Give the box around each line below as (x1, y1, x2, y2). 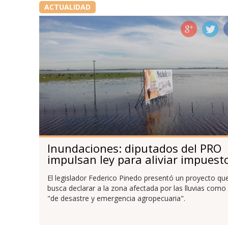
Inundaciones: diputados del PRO (47, 140, 221, 156)
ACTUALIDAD (44, 2, 91, 12)
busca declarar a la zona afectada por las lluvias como (47, 183, 226, 193)
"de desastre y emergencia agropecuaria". (47, 193, 185, 204)
